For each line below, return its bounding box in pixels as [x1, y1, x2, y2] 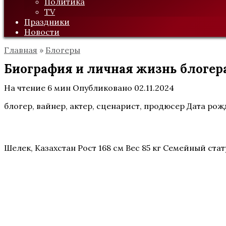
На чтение [4, 83, 45, 93]
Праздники [24, 17, 70, 27]
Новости [24, 27, 60, 37]
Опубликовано [73, 83, 132, 93]
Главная [4, 45, 37, 55]
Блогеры [45, 45, 80, 55]
